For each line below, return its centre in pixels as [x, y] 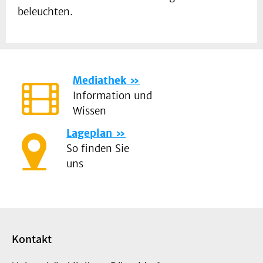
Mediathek [100, 81]
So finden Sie [98, 149]
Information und [113, 96]
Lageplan [90, 134]
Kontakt [32, 239]
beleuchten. [45, 12]
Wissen [90, 111]
